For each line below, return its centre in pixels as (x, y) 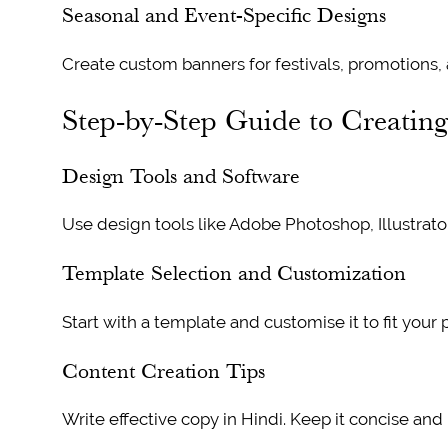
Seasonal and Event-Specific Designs (223, 15)
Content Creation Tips (163, 370)
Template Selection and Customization (233, 273)
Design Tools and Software (180, 176)
